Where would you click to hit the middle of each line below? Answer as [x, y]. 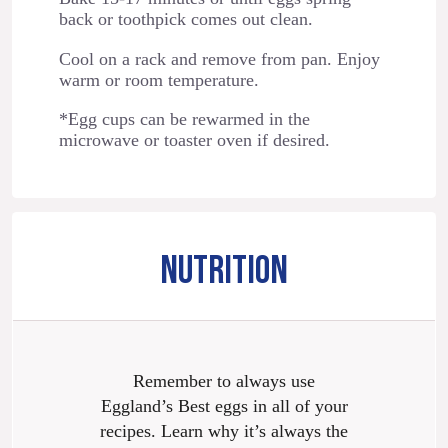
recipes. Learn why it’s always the [224, 430]
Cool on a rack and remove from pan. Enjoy [219, 58]
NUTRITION [224, 271]
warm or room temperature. [158, 79]
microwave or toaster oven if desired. [194, 140]
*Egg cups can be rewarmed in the [184, 119]
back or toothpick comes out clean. [185, 19]
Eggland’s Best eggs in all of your [224, 405]
